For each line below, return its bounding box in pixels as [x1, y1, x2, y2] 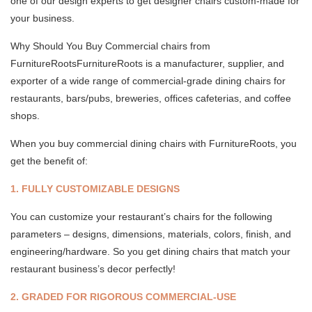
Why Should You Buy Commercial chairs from [10, 40, 210, 52]
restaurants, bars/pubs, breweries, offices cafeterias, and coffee [10, 93, 291, 104]
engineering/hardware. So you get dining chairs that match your [10, 246, 290, 257]
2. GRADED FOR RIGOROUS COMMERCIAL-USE [10, 291, 236, 302]
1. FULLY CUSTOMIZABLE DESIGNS [10, 183, 180, 194]
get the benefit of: [10, 155, 88, 166]
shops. [10, 110, 40, 121]
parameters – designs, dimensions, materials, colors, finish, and [10, 228, 291, 240]
